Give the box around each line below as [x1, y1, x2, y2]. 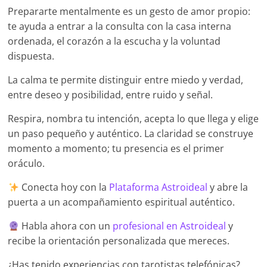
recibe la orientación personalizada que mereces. [8, 234, 230, 248]
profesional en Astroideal [112, 219, 226, 233]
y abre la [207, 181, 248, 194]
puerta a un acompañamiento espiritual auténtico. [8, 195, 235, 209]
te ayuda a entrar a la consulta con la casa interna [8, 20, 232, 33]
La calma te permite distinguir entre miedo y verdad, [8, 73, 244, 87]
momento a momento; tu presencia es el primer [8, 142, 225, 156]
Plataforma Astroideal [108, 181, 207, 194]
